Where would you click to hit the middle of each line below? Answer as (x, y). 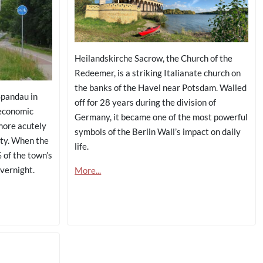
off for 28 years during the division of (146, 102)
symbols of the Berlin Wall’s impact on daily (158, 132)
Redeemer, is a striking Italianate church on (158, 73)
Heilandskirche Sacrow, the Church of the (154, 58)
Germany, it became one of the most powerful (161, 117)
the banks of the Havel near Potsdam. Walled (161, 88)
